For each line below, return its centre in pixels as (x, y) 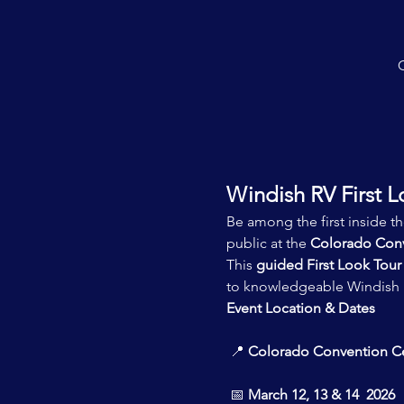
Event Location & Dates (300, 308)
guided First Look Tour (328, 265)
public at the (268, 243)
